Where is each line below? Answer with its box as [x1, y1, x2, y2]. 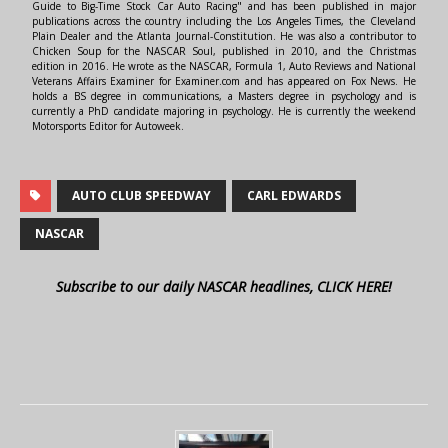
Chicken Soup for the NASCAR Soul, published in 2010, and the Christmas [32, 44, 416, 59]
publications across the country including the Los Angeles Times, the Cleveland [32, 14, 416, 29]
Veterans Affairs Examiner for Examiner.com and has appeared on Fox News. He [32, 74, 416, 89]
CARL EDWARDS [247, 187, 341, 205]
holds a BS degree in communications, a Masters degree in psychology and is [32, 89, 416, 104]
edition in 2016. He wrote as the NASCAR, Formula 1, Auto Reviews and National [32, 59, 416, 74]
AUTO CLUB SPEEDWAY [72, 187, 211, 205]
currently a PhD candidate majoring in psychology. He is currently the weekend [32, 104, 416, 119]
